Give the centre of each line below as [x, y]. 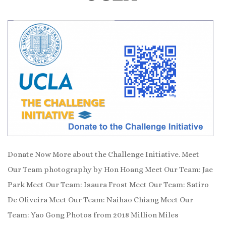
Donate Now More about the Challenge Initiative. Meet [103, 154]
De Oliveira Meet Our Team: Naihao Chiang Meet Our [100, 200]
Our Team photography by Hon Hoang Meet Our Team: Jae [110, 169]
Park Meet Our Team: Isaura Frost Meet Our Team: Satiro [108, 184]
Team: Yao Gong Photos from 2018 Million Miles [93, 215]
